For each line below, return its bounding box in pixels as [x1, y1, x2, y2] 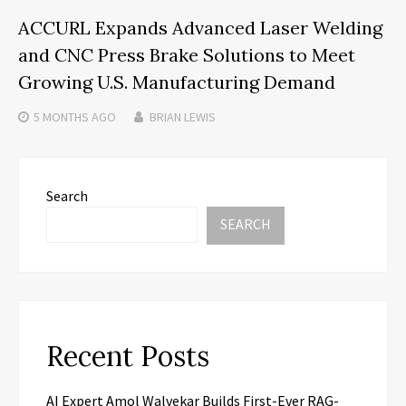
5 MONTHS [34, 108, 89, 125]
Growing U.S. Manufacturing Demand [18, 70, 335, 93]
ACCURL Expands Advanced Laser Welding [18, 15, 382, 39]
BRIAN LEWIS [150, 108, 216, 125]
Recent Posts [46, 338, 209, 373]
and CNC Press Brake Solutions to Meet [18, 43, 355, 66]
